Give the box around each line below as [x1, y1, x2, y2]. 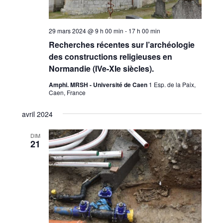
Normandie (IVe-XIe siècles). [48, 62, 154, 74]
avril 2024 [21, 109, 53, 119]
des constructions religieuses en [48, 50, 172, 62]
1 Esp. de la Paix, [148, 80, 196, 89]
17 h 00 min [128, 26, 160, 35]
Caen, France [48, 88, 86, 97]
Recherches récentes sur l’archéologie [48, 38, 195, 50]
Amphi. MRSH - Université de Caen [48, 80, 149, 89]
